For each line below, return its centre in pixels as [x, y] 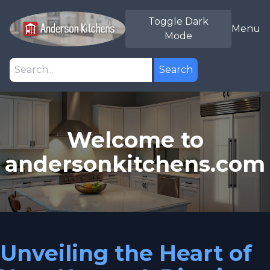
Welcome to [135, 140]
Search [176, 70]
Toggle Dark [178, 21]
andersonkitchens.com [135, 164]
